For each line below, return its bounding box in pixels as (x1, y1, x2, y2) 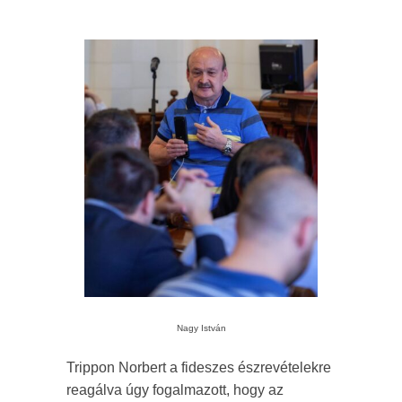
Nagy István (176, 323, 226, 334)
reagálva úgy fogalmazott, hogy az (66, 382, 284, 398)
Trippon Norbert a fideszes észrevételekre (66, 360, 331, 376)
